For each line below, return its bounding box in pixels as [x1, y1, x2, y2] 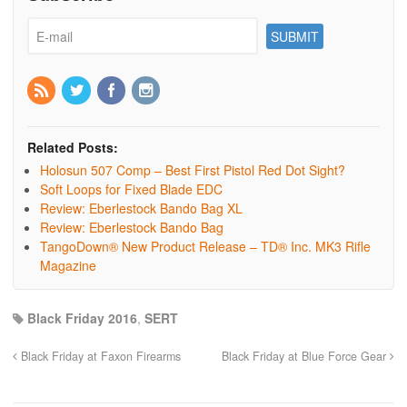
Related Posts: [27, 137, 118, 156]
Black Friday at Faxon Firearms [17, 347, 181, 364]
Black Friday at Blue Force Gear [222, 347, 390, 364]
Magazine [40, 255, 96, 274]
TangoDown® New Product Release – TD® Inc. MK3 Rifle [40, 236, 371, 255]
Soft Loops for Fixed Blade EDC [40, 179, 223, 198]
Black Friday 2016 [27, 308, 137, 327]
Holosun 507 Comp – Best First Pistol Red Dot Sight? [40, 160, 345, 179]
